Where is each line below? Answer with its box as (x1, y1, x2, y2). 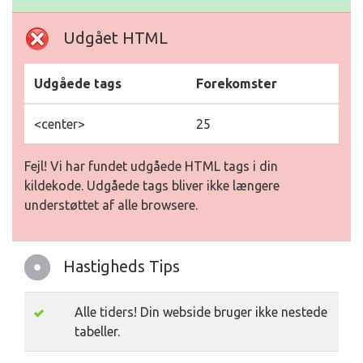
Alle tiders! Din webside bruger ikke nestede (75, 305, 327, 320)
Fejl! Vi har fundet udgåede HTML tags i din (24, 159, 278, 174)
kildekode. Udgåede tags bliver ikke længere (24, 178, 280, 194)
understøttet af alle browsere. (24, 198, 198, 213)
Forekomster (196, 76, 277, 92)
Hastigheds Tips (63, 257, 180, 276)
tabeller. (75, 324, 120, 340)
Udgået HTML (63, 28, 168, 48)
